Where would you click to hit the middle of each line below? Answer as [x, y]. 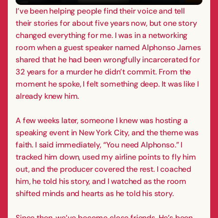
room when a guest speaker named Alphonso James [108, 47]
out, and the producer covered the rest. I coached [104, 169]
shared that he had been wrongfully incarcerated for [108, 59]
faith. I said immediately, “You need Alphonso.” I [99, 145]
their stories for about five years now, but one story [106, 23]
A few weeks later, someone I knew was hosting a [102, 120]
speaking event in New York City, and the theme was [107, 132]
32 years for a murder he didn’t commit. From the [103, 72]
